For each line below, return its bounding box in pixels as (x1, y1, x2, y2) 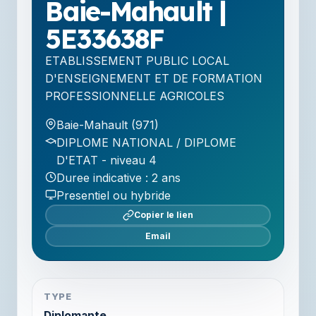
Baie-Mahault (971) (56, 118, 159, 133)
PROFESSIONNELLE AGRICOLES (45, 89, 225, 104)
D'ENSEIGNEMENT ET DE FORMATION (45, 71, 263, 86)
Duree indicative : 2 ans (56, 171, 181, 186)
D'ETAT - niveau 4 (56, 153, 157, 168)
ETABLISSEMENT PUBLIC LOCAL (45, 54, 230, 68)
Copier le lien (134, 209, 193, 221)
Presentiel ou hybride (56, 188, 171, 203)
